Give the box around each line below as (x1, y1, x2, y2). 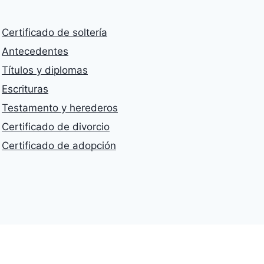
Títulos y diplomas (2, 64, 88, 77)
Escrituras (2, 83, 48, 95)
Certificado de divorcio (2, 121, 110, 133)
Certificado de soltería (2, 27, 107, 39)
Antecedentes (2, 45, 68, 58)
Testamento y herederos (2, 102, 118, 114)
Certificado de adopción (2, 140, 116, 152)
